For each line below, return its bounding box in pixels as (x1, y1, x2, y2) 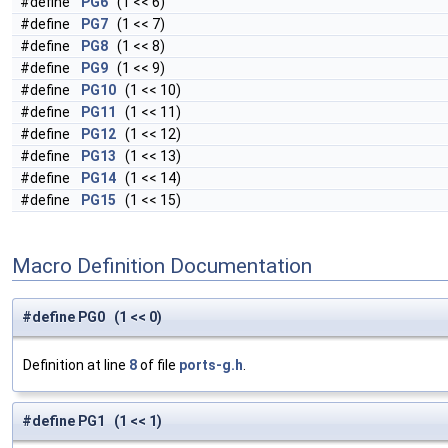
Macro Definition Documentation (12, 253, 312, 278)
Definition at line (23, 357, 129, 374)
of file (137, 357, 179, 374)
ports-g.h (179, 357, 243, 374)
